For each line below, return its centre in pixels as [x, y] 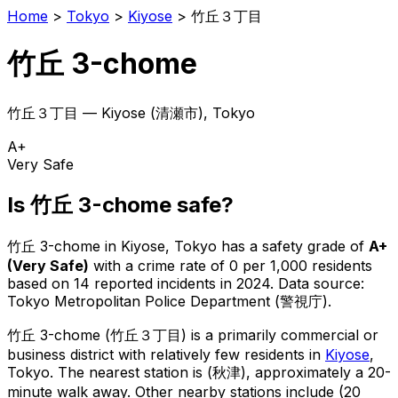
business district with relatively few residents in [166, 354]
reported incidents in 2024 [180, 283]
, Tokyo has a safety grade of [265, 246]
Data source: [321, 283]
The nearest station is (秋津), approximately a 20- [222, 372]
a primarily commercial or [292, 334]
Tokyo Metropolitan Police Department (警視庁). [169, 301]
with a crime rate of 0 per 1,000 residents [231, 265]
